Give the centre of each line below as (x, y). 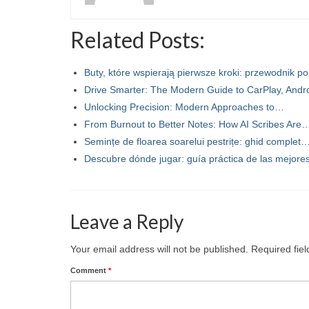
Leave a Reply (127, 221)
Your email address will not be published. (159, 249)
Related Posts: (138, 39)
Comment (89, 270)
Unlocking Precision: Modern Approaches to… (184, 107)
